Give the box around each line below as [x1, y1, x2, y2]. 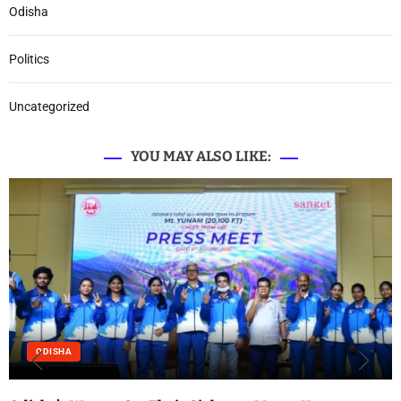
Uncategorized [9, 98, 90, 114]
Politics [9, 51, 49, 66]
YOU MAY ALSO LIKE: [130, 147, 271, 165]
